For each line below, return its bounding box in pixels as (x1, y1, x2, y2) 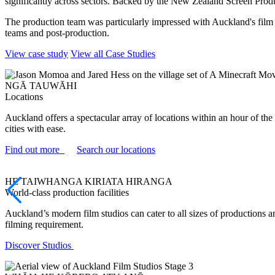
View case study (5, 48, 68, 59)
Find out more (5, 144, 64, 155)
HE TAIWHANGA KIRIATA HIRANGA (5, 176, 172, 187)
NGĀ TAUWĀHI (5, 80, 77, 91)
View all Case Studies (71, 48, 155, 59)
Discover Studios (5, 239, 74, 250)
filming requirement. (5, 219, 86, 230)
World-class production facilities (5, 187, 129, 198)
